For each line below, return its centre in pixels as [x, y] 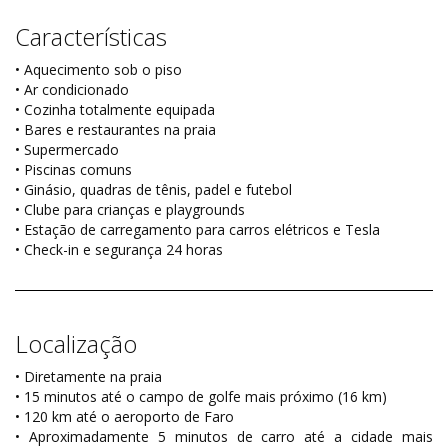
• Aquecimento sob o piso [98, 70]
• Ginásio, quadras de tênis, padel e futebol [153, 190]
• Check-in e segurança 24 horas [119, 250]
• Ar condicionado [72, 90]
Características [91, 37]
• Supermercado [67, 150]
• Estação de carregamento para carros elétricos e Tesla [197, 230]
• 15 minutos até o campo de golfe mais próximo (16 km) [201, 397]
